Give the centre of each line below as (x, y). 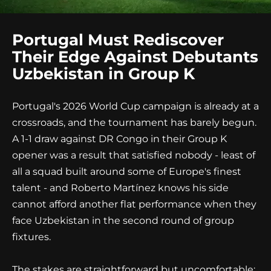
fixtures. (31, 237)
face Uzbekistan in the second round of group (123, 220)
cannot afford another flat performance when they (134, 204)
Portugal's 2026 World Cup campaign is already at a (135, 106)
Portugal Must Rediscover (118, 40)
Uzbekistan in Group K (103, 74)
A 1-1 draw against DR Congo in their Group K (119, 139)
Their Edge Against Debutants (135, 57)
